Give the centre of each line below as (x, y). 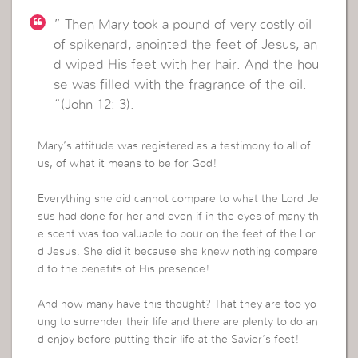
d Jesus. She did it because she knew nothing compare (178, 251)
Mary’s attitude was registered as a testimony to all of (175, 146)
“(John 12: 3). (94, 105)
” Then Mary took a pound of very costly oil (183, 25)
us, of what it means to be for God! (127, 163)
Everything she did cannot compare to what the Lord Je (179, 199)
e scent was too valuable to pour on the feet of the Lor (177, 234)
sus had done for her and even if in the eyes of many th (179, 216)
